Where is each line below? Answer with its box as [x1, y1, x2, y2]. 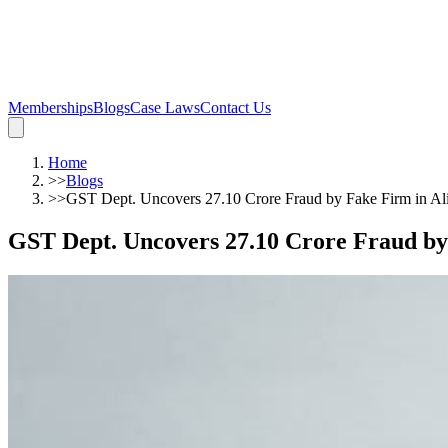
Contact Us [200, 99, 271, 116]
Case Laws [130, 99, 200, 116]
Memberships [8, 99, 93, 116]
